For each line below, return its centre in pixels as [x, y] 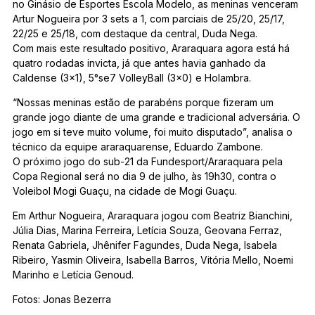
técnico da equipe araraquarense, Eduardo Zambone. [138, 147]
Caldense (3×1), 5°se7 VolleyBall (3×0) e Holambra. [132, 78]
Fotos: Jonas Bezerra [62, 300]
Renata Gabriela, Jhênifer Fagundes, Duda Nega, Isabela [145, 245]
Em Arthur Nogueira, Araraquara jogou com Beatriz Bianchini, [153, 216]
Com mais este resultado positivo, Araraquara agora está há [151, 49]
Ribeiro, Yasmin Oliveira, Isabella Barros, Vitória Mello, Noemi [153, 260]
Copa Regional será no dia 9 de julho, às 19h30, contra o [144, 176]
